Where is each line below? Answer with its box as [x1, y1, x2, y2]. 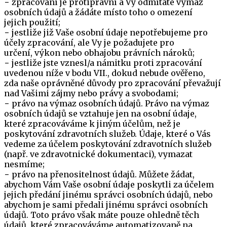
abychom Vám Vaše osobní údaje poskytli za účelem [4, 179, 214, 190]
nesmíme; [4, 159, 45, 169]
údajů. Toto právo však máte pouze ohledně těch [4, 210, 199, 220]
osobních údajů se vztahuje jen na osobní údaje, [4, 108, 197, 119]
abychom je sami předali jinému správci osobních [4, 200, 208, 210]
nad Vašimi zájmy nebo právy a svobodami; [4, 88, 178, 98]
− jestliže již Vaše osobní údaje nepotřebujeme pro [4, 27, 208, 37]
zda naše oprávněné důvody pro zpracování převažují [4, 78, 221, 88]
